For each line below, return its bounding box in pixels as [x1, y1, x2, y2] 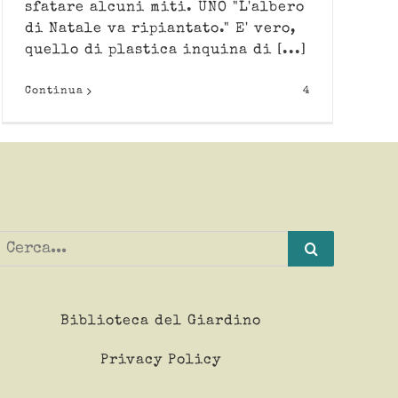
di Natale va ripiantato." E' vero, [25, 21, 296, 36]
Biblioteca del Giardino [60, 314, 261, 329]
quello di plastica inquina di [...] [25, 43, 306, 58]
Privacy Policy [100, 353, 221, 368]
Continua [25, 85, 84, 97]
